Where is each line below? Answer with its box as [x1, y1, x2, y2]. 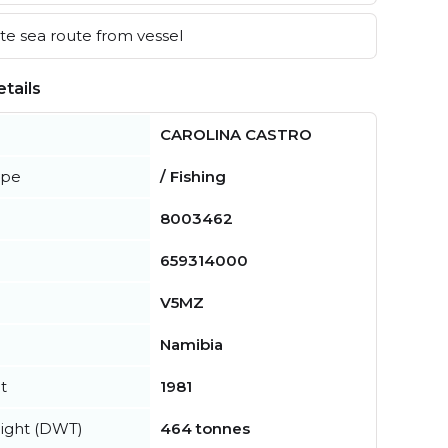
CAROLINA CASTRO [160, 124, 312, 144]
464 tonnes [160, 418, 250, 438]
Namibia [160, 334, 223, 354]
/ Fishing [160, 166, 226, 186]
